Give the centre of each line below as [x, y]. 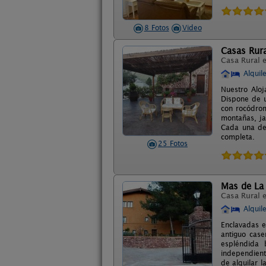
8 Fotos [156, 28]
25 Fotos [173, 143]
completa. [238, 137]
